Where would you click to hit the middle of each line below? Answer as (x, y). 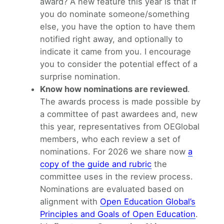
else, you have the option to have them (117, 26)
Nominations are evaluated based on (112, 189)
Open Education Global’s (148, 201)
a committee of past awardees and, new (119, 114)
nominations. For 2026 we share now (114, 151)
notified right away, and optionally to (111, 39)
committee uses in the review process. (116, 176)
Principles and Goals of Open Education (118, 214)
